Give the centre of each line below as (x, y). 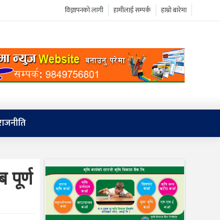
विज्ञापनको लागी (84, 10)
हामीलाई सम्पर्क (132, 10)
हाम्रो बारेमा (174, 10)
